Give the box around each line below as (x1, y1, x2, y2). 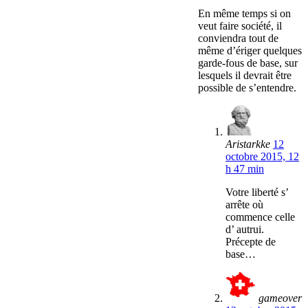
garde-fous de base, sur (198, 57, 298, 69)
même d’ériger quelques (198, 45, 302, 57)
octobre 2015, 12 (225, 151, 299, 163)
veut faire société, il (198, 20, 282, 32)
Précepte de (225, 236, 276, 248)
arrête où (225, 199, 263, 211)
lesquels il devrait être (198, 69, 291, 82)
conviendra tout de (198, 32, 278, 45)
